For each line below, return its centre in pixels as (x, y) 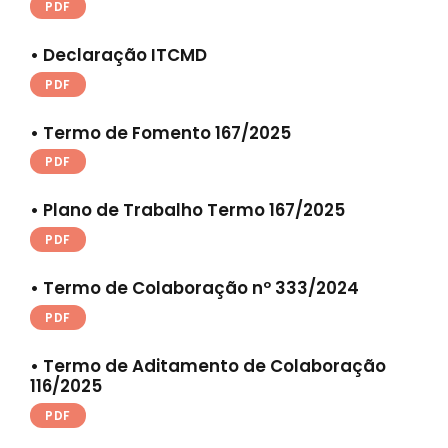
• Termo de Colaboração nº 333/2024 (194, 288)
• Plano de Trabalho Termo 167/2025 (187, 210)
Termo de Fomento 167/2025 (167, 132)
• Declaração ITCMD (118, 54)
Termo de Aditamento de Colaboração (214, 365)
